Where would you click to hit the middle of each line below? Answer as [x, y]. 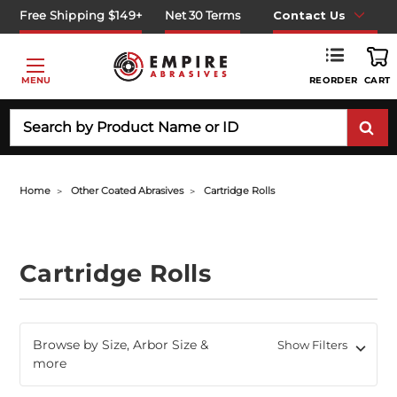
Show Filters [313, 345]
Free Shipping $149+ [81, 15]
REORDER [333, 80]
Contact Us [309, 15]
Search [31, 117]
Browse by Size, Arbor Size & [121, 345]
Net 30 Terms [203, 15]
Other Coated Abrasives [128, 191]
